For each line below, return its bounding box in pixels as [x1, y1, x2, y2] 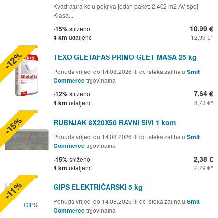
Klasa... [54, 10, 73, 19]
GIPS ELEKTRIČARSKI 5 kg [54, 182, 143, 192]
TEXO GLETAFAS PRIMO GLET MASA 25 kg [54, 52, 197, 62]
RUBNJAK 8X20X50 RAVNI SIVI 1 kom [54, 117, 176, 127]
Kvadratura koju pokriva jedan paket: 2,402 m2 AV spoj [54, 1, 198, 10]
